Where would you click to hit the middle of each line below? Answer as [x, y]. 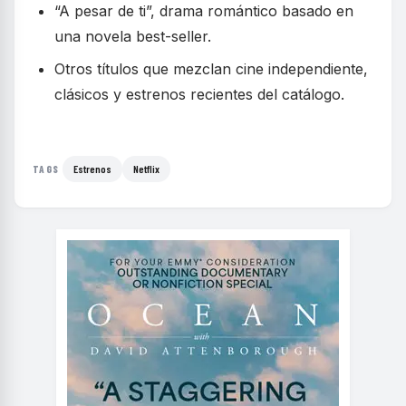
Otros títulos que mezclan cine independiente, [211, 69]
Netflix [147, 169]
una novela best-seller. [133, 37]
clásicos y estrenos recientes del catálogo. [199, 95]
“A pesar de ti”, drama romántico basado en [204, 11]
